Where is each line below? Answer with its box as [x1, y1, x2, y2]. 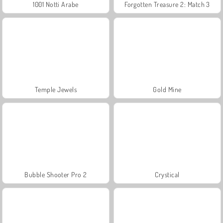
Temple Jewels [34, 85, 77, 94]
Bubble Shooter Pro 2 [24, 170, 87, 179]
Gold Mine [153, 85, 182, 94]
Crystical [155, 170, 180, 179]
